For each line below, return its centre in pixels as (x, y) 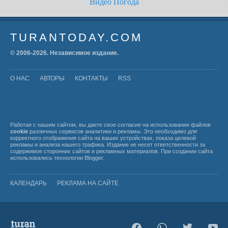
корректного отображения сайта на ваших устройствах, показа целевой (103, 138)
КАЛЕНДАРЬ (28, 183)
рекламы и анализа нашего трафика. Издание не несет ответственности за (108, 144)
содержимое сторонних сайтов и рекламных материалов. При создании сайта (111, 151)
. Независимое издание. (83, 53)
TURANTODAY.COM (76, 37)
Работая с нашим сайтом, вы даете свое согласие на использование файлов (110, 124)
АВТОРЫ (52, 78)
